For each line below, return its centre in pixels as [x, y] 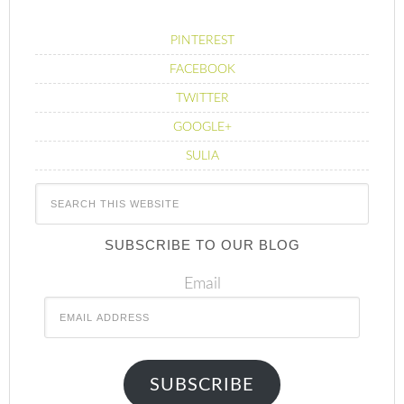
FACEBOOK [202, 69]
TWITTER [202, 98]
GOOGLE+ [202, 127]
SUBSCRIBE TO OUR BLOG [202, 245]
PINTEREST [202, 41]
